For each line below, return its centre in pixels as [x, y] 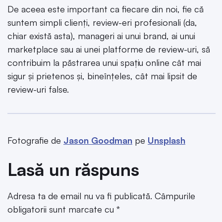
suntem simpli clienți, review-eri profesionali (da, [102, 23]
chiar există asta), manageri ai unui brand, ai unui [101, 36]
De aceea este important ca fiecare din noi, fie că [106, 9]
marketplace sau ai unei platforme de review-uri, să [109, 49]
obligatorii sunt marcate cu [62, 209]
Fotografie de [35, 140]
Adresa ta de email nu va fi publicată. [80, 195]
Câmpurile [175, 195]
